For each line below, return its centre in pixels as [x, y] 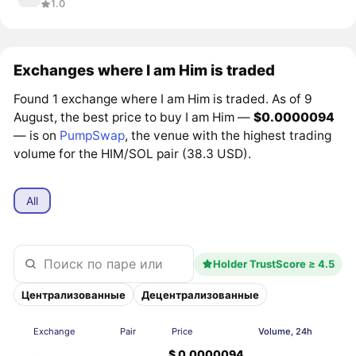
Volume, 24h [286, 331]
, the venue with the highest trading [228, 135]
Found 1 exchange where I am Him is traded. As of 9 [163, 99]
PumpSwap [93, 135]
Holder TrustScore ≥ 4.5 [273, 264]
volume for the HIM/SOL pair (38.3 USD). [133, 153]
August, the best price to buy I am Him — [134, 117]
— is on [37, 135]
